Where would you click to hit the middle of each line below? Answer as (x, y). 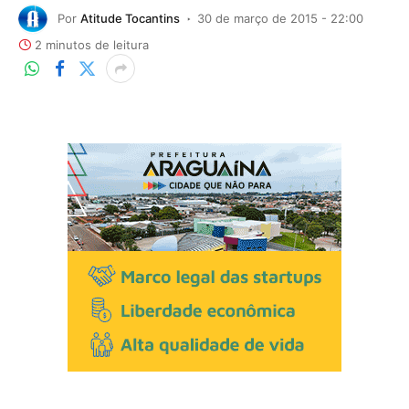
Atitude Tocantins (130, 18)
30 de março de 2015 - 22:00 (280, 18)
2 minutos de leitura (92, 45)
